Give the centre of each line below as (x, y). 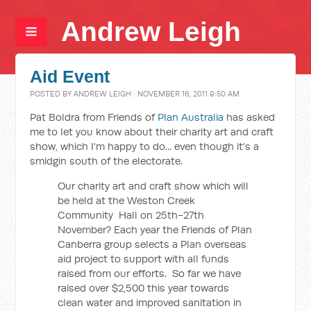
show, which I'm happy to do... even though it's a (145, 146)
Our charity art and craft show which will (153, 186)
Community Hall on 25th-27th (131, 215)
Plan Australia (191, 117)
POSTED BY (52, 94)
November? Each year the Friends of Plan (155, 229)
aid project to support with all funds (144, 259)
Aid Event (70, 77)
